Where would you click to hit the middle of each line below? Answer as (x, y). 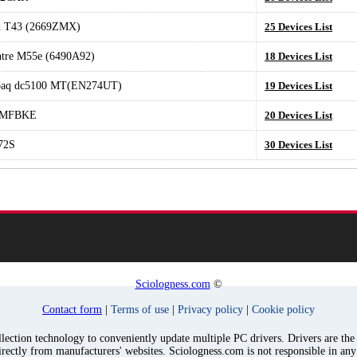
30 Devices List (298, 145)
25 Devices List (298, 27)
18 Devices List (298, 56)
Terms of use (140, 310)
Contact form (72, 310)
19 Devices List (298, 86)
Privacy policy (210, 310)
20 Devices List (298, 115)
